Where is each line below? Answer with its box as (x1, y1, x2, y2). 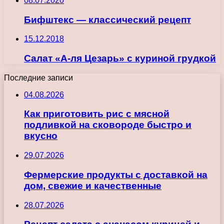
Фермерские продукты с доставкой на (24, 169, 207, 180)
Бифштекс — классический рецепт (24, 14, 191, 25)
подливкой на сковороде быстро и (24, 119, 191, 130)
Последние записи (4, 73, 73, 82)
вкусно (24, 130, 57, 141)
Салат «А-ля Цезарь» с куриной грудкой (24, 53, 216, 64)
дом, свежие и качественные (24, 180, 161, 191)
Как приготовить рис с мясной (24, 108, 169, 119)
